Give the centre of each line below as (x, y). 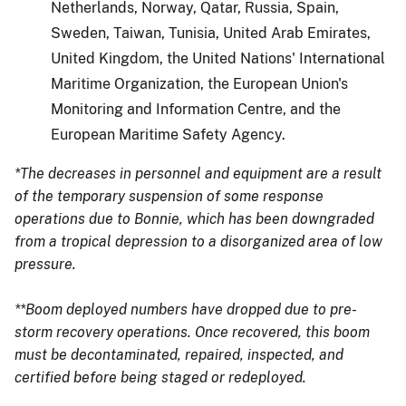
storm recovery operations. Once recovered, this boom (192, 332)
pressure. (45, 264)
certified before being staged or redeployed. (160, 377)
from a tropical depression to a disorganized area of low (198, 241)
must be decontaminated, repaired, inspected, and (179, 354)
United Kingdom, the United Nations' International (218, 58)
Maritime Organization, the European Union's (199, 83)
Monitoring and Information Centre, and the (196, 109)
